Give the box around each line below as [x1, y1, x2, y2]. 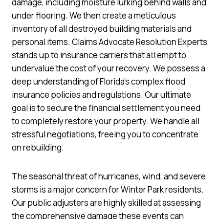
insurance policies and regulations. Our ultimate [12, 88, 191, 100]
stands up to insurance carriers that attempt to [12, 49, 186, 61]
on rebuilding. [12, 141, 64, 153]
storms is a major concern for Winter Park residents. [12, 183, 204, 195]
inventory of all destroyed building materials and [12, 22, 192, 34]
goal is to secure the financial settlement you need [12, 102, 200, 113]
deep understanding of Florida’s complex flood [12, 75, 185, 87]
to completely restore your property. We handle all [12, 115, 199, 127]
